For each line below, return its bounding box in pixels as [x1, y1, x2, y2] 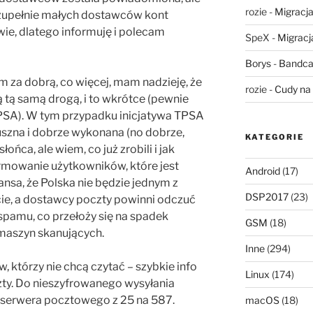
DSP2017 [245, 191, 289, 203]
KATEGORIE [245, 132, 304, 143]
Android [245, 165, 280, 177]
